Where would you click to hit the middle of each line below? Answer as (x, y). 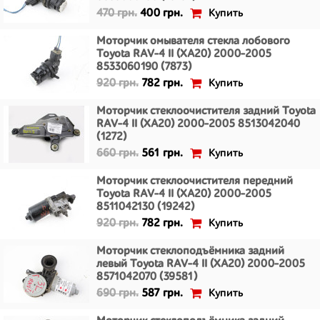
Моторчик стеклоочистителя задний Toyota (206, 111)
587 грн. (162, 294)
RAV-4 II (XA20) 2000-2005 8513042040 (198, 124)
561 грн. (162, 154)
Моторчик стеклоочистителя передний (195, 181)
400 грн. (161, 14)
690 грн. (117, 294)
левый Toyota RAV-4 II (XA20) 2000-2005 (201, 264)
